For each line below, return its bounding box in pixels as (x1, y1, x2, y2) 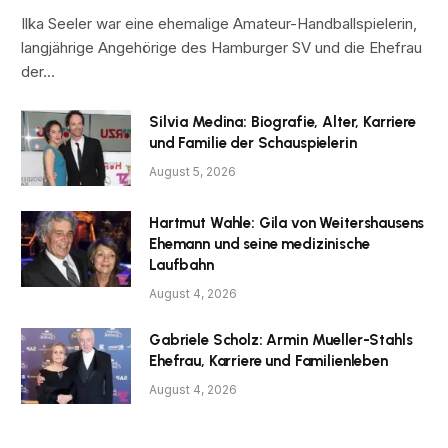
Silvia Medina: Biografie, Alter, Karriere (149, 112, 416, 131)
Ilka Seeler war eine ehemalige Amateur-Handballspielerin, (21, 13, 417, 33)
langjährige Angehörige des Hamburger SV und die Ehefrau (21, 37, 422, 57)
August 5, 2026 (149, 163, 236, 179)
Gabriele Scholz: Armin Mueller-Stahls (149, 330, 413, 349)
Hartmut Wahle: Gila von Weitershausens (149, 213, 425, 232)
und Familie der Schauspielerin (149, 133, 357, 152)
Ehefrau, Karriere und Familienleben (149, 351, 388, 370)
